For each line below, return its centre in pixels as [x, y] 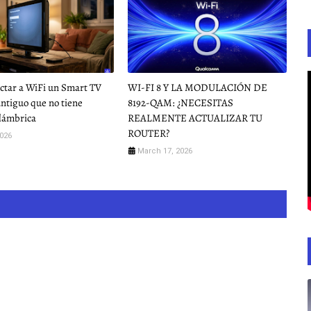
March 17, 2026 [165, 151]
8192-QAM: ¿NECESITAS [180, 103]
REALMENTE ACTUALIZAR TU [195, 118]
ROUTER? [148, 134]
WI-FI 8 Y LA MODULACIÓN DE [197, 88]
